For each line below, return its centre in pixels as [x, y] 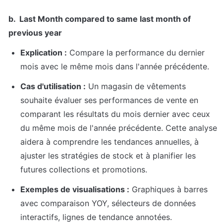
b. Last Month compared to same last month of [100, 19]
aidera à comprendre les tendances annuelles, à [110, 142]
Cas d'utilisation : [53, 86]
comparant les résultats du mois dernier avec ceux [115, 114]
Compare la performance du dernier [136, 53]
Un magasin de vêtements [136, 86]
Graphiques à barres [168, 190]
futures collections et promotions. [84, 170]
